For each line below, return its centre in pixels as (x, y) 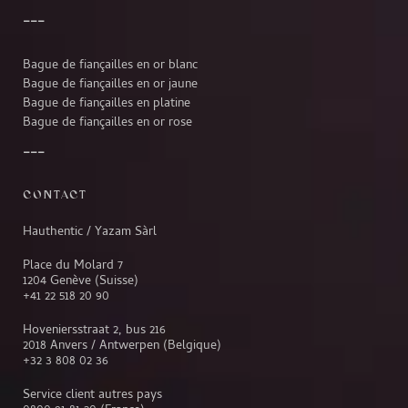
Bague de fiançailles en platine (107, 103)
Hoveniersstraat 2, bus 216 (94, 330)
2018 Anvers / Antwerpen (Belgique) (122, 346)
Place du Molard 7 (73, 265)
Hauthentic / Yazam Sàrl (90, 232)
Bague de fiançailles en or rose (107, 122)
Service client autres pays (92, 395)
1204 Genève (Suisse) (81, 281)
